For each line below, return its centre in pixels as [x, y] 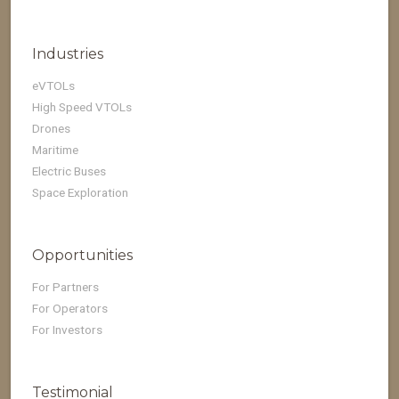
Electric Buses [69, 171]
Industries [68, 54]
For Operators [70, 308]
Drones [51, 128]
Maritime [55, 150]
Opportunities [82, 255]
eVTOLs [53, 85]
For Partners [65, 287]
